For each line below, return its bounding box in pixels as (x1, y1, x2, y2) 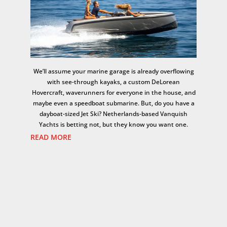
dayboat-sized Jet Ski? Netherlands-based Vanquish (40, 109, 187, 118)
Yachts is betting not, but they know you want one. (39, 120, 188, 129)
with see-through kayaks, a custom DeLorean (47, 77, 180, 86)
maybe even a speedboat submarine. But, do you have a (32, 98, 195, 107)
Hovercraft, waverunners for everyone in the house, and (31, 88, 196, 97)
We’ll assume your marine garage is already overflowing (33, 66, 194, 75)
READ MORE (30, 132, 72, 142)
